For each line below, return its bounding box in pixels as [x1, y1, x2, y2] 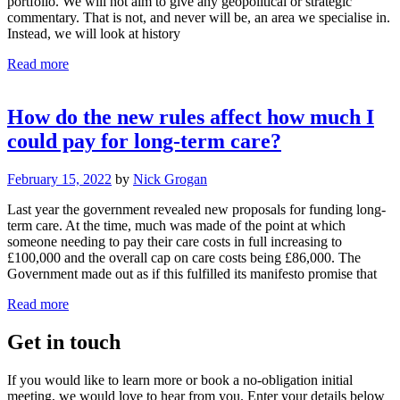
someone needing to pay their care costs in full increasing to [7, 234, 342, 250]
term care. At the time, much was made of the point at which [7, 218, 346, 234]
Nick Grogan [133, 171, 207, 187]
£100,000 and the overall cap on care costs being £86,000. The [7, 250, 361, 266]
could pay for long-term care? [7, 129, 281, 154]
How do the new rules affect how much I [7, 105, 374, 129]
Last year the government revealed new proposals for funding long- [7, 202, 386, 218]
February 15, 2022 [7, 171, 112, 187]
